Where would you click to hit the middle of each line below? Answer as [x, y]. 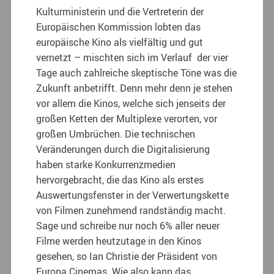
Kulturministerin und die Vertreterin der [120, 12]
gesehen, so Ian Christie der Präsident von [127, 257]
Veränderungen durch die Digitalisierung [123, 150]
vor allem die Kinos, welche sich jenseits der [131, 104]
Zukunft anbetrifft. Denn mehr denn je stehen [135, 88]
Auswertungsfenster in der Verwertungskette [133, 195]
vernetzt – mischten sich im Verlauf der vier [132, 58]
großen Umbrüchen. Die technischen [116, 134]
